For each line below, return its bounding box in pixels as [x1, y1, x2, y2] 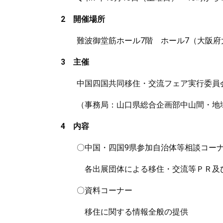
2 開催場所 [61, 14, 105, 24]
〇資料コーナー [61, 186, 132, 195]
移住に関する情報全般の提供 [61, 207, 188, 217]
